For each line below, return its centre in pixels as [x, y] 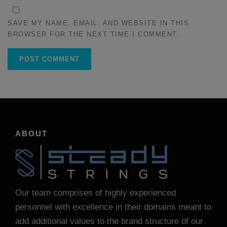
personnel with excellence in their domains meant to [113, 207]
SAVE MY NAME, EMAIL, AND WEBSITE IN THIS [98, 23]
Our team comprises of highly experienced [96, 193]
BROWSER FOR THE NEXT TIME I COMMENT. [93, 34]
